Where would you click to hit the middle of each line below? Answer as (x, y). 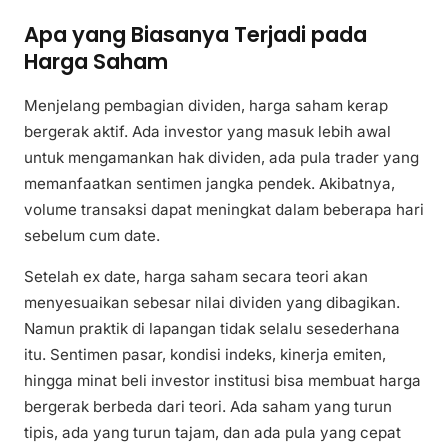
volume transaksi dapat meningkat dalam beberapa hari (224, 210)
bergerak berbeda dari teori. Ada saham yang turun (208, 407)
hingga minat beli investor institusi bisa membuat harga (222, 381)
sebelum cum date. (92, 236)
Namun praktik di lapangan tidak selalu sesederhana (212, 329)
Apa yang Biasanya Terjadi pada (195, 35)
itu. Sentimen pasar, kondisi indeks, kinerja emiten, (205, 355)
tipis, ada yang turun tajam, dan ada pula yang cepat (212, 433)
